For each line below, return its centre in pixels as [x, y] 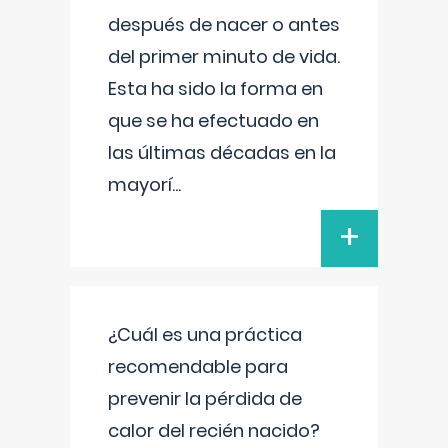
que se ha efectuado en [213, 120]
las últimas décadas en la [222, 152]
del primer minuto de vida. [224, 56]
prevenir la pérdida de [205, 398]
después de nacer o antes [224, 24]
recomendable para [198, 366]
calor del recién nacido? [214, 430]
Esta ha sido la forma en [215, 88]
